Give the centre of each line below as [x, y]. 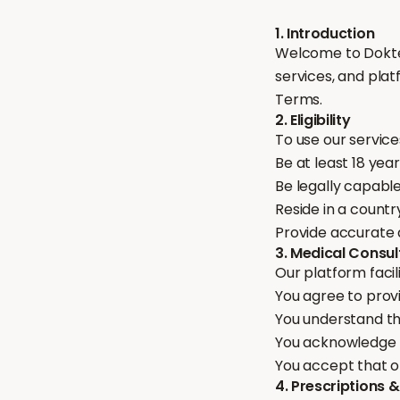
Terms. [299, 100]
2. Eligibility [313, 120]
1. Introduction [325, 33]
